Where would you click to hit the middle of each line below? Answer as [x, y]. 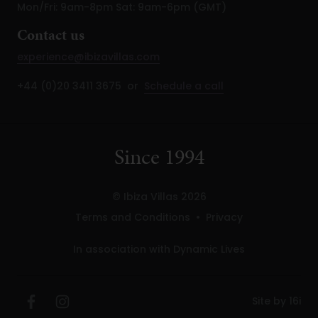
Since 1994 [159, 157]
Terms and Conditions [133, 218]
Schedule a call [184, 87]
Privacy [224, 218]
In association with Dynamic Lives [159, 250]
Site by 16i [276, 302]
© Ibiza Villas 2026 [159, 198]
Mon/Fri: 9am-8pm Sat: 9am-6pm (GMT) [122, 8]
